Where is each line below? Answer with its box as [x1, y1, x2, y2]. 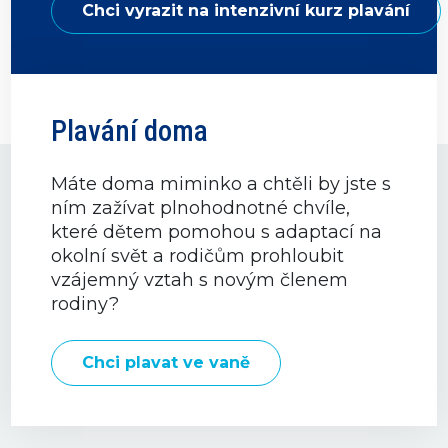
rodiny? [51, 293, 120, 315]
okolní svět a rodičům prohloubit [51, 245, 345, 267]
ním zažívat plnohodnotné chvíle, [51, 197, 351, 219]
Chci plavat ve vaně [82, 353, 251, 372]
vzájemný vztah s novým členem [51, 269, 349, 291]
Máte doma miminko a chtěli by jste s [51, 173, 392, 195]
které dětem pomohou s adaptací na [51, 221, 383, 243]
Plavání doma [51, 114, 209, 148]
